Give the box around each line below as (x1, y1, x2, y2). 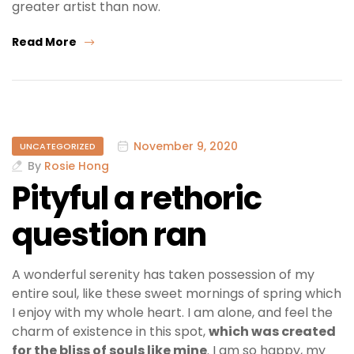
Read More (12, 33, 77, 50)
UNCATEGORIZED (20, 139, 96, 153)
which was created (209, 322, 336, 341)
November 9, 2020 (134, 138, 238, 155)
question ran (12, 212, 206, 257)
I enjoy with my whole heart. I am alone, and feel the (12, 303, 333, 322)
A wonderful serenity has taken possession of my (12, 265, 314, 284)
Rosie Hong (44, 157, 109, 174)
